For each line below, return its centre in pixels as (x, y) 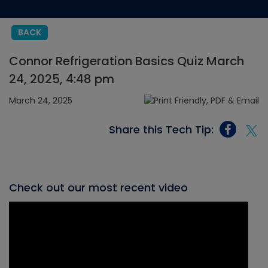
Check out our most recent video (98, 188)
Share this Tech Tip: (161, 129)
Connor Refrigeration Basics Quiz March (127, 61)
